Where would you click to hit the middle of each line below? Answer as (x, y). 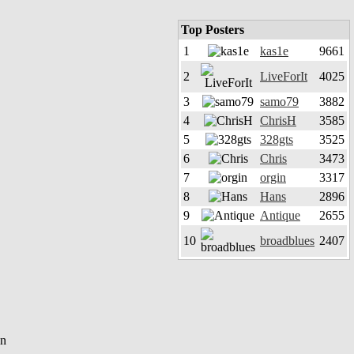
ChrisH (278, 121)
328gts (277, 139)
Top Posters (213, 30)
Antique (280, 215)
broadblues (287, 241)
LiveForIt (284, 76)
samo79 (279, 102)
